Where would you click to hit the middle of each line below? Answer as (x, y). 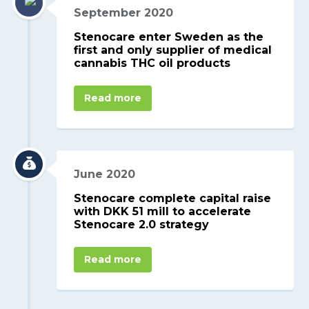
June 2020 (105, 174)
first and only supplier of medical (173, 50)
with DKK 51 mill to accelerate (163, 211)
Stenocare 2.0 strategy (142, 224)
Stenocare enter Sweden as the (169, 37)
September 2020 (124, 13)
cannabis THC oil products (152, 63)
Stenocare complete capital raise (173, 198)
